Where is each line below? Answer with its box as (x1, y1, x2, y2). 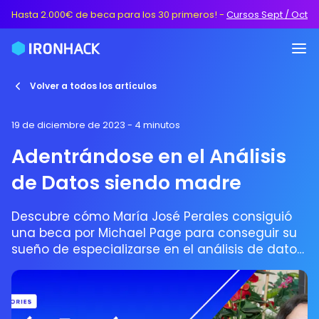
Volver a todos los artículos (30, 80, 157, 92)
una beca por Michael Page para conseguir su (11, 224, 297, 242)
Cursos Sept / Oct (226, 8, 308, 21)
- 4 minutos (125, 118, 180, 132)
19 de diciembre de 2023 (11, 118, 125, 132)
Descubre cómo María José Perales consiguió (11, 208, 292, 226)
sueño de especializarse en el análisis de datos (11, 241, 303, 258)
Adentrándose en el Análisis (11, 143, 286, 169)
